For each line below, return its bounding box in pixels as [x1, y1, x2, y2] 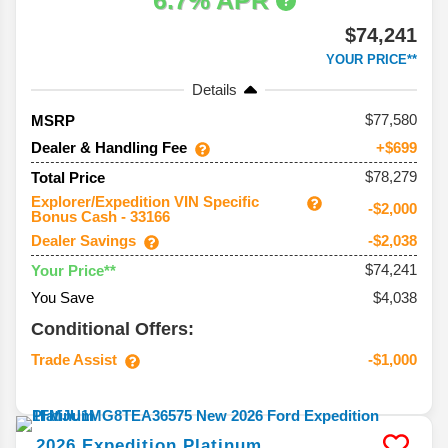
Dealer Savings [31, 232, 136, 250]
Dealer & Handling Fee [31, 139, 187, 157]
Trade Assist [31, 351, 117, 369]
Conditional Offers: [31, 319, 194, 340]
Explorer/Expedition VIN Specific [31, 193, 259, 211]
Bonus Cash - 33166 [31, 208, 170, 226]
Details [191, 81, 237, 99]
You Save [31, 289, 94, 307]
